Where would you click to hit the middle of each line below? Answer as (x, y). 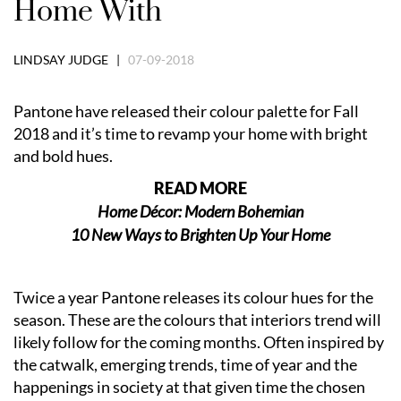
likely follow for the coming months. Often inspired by (199, 341)
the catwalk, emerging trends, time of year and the (185, 364)
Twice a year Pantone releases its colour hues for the (193, 297)
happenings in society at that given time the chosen (189, 386)
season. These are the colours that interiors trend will (197, 319)
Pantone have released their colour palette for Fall (186, 111)
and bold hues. (63, 155)
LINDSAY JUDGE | (71, 59)
